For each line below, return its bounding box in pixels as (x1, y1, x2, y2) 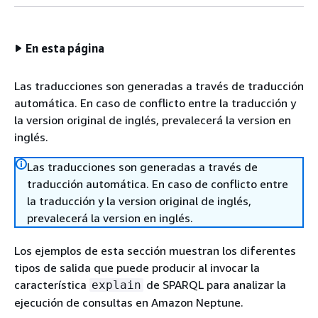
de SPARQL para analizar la (143, 278, 286, 292)
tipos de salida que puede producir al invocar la (14, 261, 260, 275)
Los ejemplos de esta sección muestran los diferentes (14, 243, 296, 258)
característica (14, 278, 89, 292)
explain (92, 278, 141, 292)
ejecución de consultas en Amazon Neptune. (14, 295, 243, 309)
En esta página (26, 41, 104, 55)
